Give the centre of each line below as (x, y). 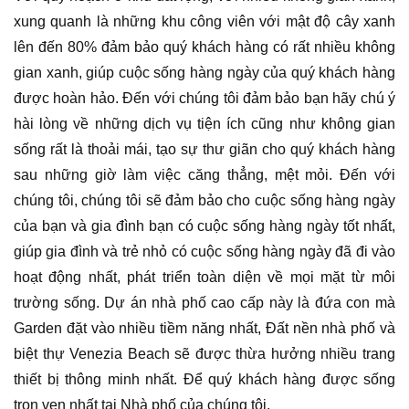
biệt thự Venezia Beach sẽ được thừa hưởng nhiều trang (204, 354)
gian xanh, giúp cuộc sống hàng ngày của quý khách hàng (204, 73)
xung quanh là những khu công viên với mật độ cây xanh (204, 22)
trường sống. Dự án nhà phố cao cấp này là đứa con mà (204, 303)
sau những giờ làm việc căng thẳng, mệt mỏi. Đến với (204, 175)
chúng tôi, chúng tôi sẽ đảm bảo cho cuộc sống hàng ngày (204, 201)
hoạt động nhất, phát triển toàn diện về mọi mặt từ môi (204, 278)
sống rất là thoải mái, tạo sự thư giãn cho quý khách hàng (204, 150)
